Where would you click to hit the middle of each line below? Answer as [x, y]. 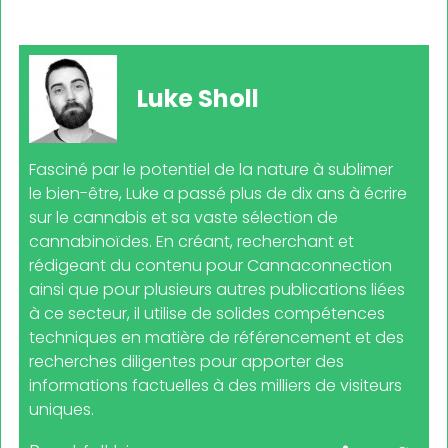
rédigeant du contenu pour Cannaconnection [210, 265]
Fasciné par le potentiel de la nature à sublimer [211, 169]
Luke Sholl [198, 98]
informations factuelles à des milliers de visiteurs [215, 385]
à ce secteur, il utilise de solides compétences [207, 313]
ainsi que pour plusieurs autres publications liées [217, 289]
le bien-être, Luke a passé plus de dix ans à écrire [218, 193]
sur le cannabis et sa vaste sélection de [183, 217]
